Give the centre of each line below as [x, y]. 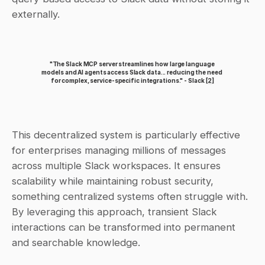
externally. [36, 14]
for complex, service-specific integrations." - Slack [128, 81]
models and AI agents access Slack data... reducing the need [132, 72]
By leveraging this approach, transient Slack [114, 212]
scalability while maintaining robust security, [113, 181]
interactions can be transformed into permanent [124, 227]
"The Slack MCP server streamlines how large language [132, 64]
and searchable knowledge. [76, 243]
